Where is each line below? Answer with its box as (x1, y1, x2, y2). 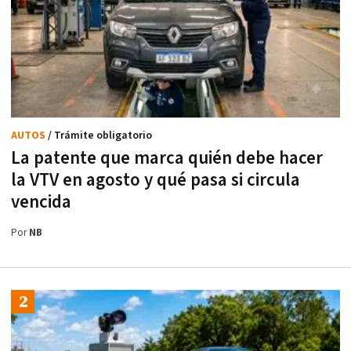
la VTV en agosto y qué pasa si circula (11, 168, 300, 193)
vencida (11, 190, 71, 215)
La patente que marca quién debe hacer (11, 147, 323, 171)
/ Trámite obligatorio (48, 128, 152, 143)
